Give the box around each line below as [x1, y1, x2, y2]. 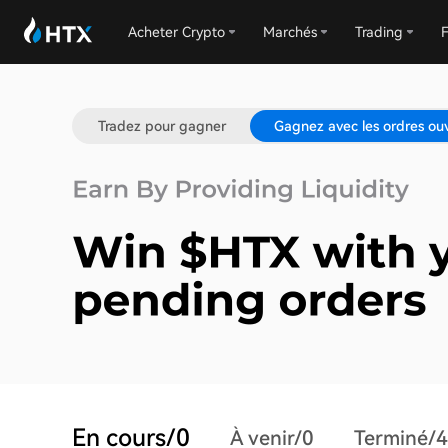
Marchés [263, 24, 317, 40]
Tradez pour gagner [98, 118, 226, 134]
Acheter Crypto [128, 24, 225, 40]
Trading [355, 24, 403, 40]
